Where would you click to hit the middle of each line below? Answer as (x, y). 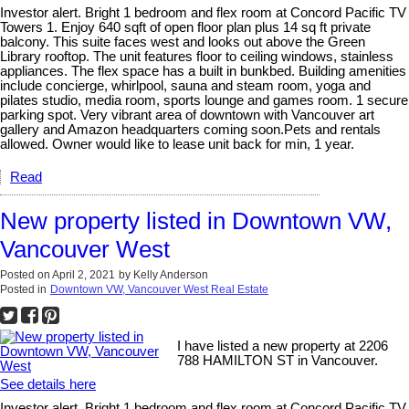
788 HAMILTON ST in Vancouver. (278, 360)
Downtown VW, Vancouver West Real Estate (159, 289)
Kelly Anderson (171, 274)
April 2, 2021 (84, 274)
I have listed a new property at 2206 (283, 346)
